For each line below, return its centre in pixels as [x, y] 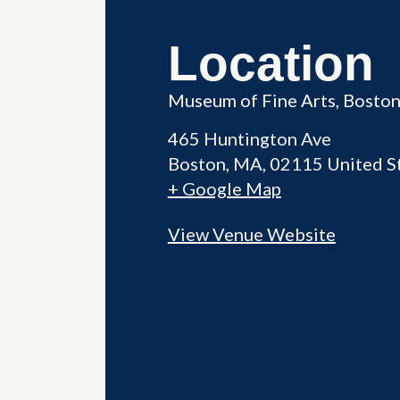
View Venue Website [251, 234]
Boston [196, 164]
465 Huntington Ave [249, 139]
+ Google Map [224, 189]
